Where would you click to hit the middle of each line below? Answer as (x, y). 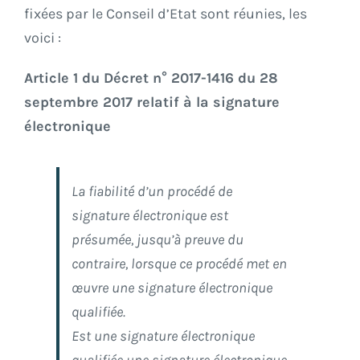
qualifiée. (98, 312)
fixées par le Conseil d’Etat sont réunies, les (166, 14)
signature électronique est (150, 216)
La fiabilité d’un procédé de (152, 192)
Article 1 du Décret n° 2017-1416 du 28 (151, 78)
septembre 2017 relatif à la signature (152, 102)
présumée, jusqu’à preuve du (157, 240)
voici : (43, 38)
